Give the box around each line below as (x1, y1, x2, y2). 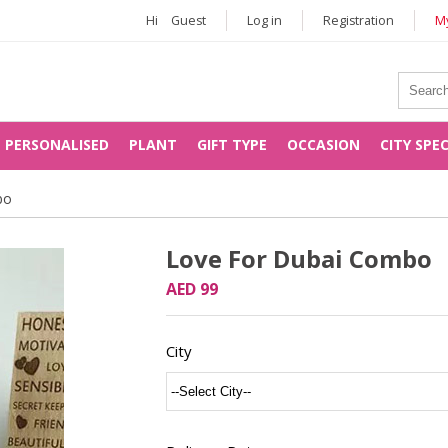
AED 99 (166, 278, 218, 300)
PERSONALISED (5, 135, 109, 154)
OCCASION (287, 135, 360, 154)
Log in (247, 12, 282, 29)
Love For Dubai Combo (166, 242, 432, 275)
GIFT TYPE (197, 135, 267, 154)
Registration (323, 12, 394, 29)
